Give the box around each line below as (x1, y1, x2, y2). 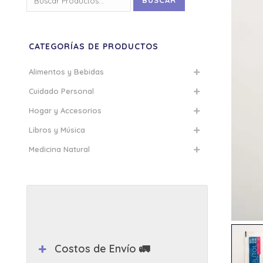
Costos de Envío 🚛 (55, 242, 150, 255)
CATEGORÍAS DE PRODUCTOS (29, 41, 159, 52)
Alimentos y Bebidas (29, 67, 104, 76)
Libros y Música (29, 125, 85, 134)
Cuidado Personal (29, 86, 94, 96)
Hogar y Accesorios (29, 106, 102, 115)
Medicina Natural (29, 144, 90, 154)
